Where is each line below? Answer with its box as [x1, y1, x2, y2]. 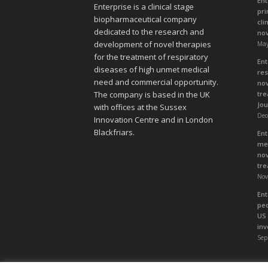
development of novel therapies [94, 38, 211, 50]
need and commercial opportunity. [94, 76, 218, 87]
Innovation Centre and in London [94, 114, 213, 125]
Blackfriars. [94, 126, 135, 138]
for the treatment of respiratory [94, 51, 208, 62]
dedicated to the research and [94, 26, 204, 37]
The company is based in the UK [94, 89, 210, 100]
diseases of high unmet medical [94, 63, 209, 75]
